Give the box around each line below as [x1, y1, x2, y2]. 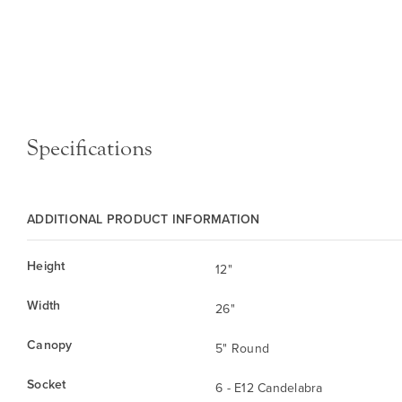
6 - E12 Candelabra [215, 379, 323, 398]
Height [27, 257, 66, 275]
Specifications [27, 135, 153, 162]
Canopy [27, 336, 73, 354]
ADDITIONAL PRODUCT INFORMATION [27, 210, 260, 229]
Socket [27, 375, 66, 394]
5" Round [215, 339, 269, 358]
